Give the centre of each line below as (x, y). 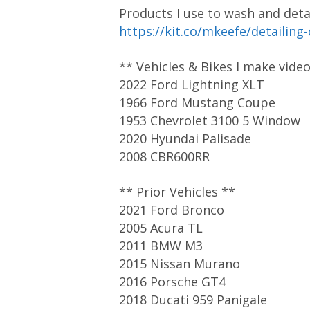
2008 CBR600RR (164, 156)
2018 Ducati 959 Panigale (193, 300)
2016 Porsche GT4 (172, 282)
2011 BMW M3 (161, 246)
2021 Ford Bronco (172, 210)
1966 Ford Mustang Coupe (197, 102)
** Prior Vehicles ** (177, 192)
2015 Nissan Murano (180, 264)
